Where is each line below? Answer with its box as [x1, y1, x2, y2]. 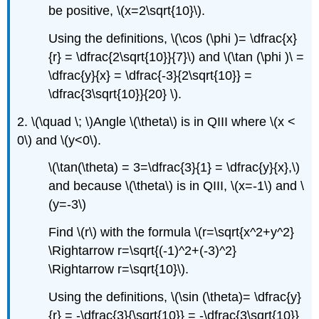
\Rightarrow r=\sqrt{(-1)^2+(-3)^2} [48, 244, 237, 258]
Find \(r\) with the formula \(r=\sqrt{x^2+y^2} [48, 225, 295, 240]
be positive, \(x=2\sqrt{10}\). [48, 4, 206, 19]
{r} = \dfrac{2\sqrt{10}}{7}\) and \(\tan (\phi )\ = [48, 49, 305, 64]
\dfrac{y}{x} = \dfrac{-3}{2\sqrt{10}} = [48, 68, 253, 83]
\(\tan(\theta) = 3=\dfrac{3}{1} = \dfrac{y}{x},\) [48, 160, 300, 175]
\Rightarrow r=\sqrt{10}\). [48, 262, 189, 277]
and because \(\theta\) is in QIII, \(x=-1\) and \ [48, 179, 305, 194]
